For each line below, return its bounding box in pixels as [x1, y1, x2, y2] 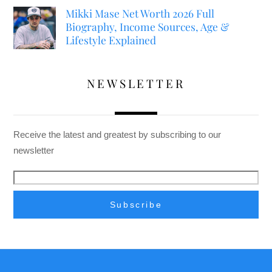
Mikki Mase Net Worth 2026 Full [65, 5, 214, 20]
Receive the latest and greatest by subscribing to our [13, 129, 222, 140]
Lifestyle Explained [65, 32, 156, 47]
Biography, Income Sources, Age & [65, 19, 229, 33]
